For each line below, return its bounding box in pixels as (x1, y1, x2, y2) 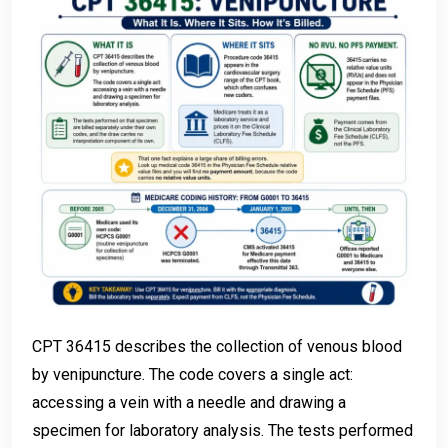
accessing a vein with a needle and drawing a (32, 393, 346, 413)
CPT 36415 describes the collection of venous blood (32, 337, 402, 357)
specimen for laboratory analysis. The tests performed (32, 421, 413, 441)
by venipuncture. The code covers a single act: (32, 365, 353, 385)
